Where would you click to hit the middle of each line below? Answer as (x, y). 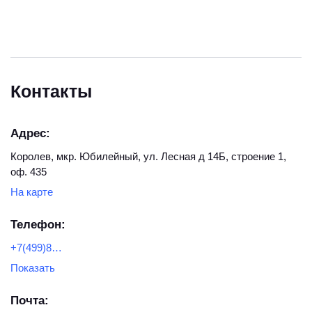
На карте (32, 192)
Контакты (51, 92)
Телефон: (38, 225)
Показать (33, 268)
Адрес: (30, 134)
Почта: (30, 301)
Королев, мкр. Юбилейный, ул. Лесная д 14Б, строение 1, (148, 157)
